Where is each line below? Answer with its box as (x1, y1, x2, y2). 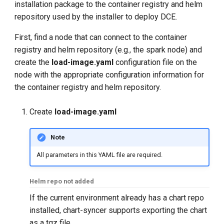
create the (14, 57, 52, 67)
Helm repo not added (29, 177, 94, 185)
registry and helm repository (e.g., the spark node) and (14, 44, 202, 54)
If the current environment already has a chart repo (29, 193, 204, 203)
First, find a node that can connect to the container (14, 32, 187, 42)
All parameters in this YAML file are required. (36, 150, 162, 158)
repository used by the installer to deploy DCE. (14, 11, 177, 21)
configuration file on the (113, 57, 197, 67)
